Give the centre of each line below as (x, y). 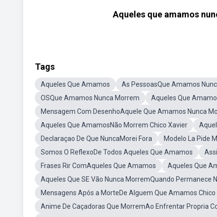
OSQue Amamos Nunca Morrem (90, 98)
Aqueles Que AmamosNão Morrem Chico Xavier (114, 125)
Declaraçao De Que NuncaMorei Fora (96, 139)
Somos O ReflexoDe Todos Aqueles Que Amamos (117, 152)
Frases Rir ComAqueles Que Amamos (98, 166)
